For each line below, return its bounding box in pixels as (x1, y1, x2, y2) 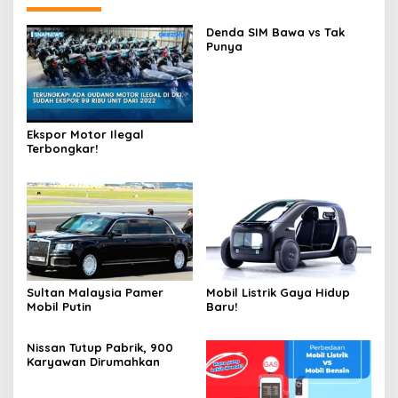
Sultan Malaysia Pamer (27, 285, 163, 299)
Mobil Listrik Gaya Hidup (205, 285, 350, 299)
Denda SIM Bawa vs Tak (205, 24, 345, 39)
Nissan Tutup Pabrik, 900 (27, 340, 173, 354)
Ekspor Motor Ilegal (27, 127, 144, 142)
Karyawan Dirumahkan (27, 354, 160, 369)
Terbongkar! (27, 141, 98, 156)
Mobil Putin (27, 299, 92, 314)
